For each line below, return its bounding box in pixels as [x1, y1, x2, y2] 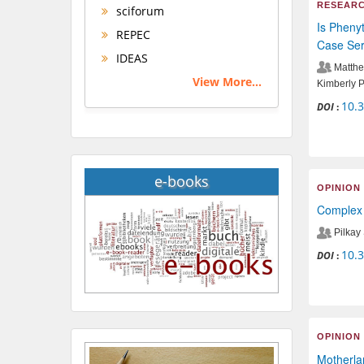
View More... [192, 73, 262, 89]
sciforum [113, 2, 164, 19]
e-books [154, 171, 209, 191]
